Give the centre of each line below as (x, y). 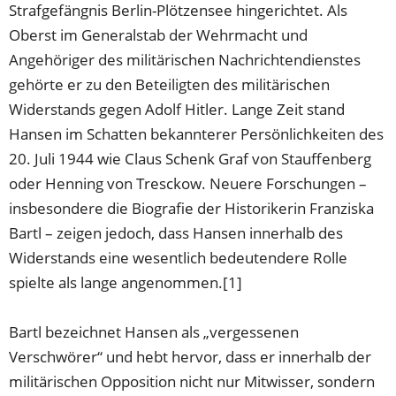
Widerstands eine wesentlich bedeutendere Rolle (179, 257)
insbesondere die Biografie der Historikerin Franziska (192, 208)
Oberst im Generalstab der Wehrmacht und (159, 34)
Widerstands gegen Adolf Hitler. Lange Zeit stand (177, 109)
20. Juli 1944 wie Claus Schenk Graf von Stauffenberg (190, 158)
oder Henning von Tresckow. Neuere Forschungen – (188, 183)
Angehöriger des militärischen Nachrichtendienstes (185, 59)
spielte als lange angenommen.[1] (126, 282)
